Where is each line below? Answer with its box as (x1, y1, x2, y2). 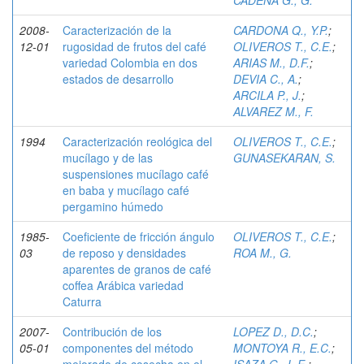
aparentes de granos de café (63, 261, 211, 277)
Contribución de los (63, 323, 162, 340)
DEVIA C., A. (233, 71, 298, 87)
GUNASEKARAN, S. (233, 149, 336, 166)
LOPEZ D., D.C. (233, 323, 314, 340)
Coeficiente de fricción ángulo (63, 228, 214, 245)
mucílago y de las (63, 149, 153, 166)
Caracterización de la (63, 22, 171, 38)
